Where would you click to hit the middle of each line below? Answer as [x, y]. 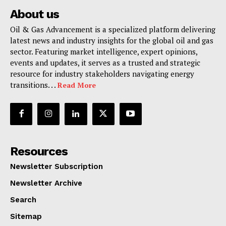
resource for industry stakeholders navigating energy [102, 73]
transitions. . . [34, 84]
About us [35, 14]
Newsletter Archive [46, 183]
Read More [77, 85]
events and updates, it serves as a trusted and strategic [105, 62]
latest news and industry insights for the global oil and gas [112, 40]
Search [23, 200]
